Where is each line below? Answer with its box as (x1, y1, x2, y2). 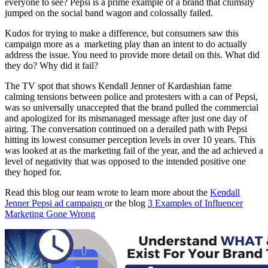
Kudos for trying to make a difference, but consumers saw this (5, 28, 239, 38)
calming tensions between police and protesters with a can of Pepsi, (5, 91, 258, 102)
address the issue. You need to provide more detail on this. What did (5, 49, 260, 60)
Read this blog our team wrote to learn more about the (5, 187, 210, 197)
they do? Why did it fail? (5, 60, 98, 71)
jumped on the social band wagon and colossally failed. (5, 7, 213, 18)
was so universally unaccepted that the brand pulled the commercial (5, 102, 258, 112)
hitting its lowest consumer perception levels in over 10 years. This (5, 134, 255, 145)
